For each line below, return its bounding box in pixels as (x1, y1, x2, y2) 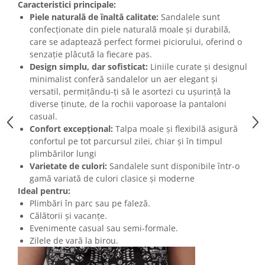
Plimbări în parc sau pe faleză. (30, 198, 150, 209)
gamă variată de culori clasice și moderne (30, 173, 195, 185)
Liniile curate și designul (148, 61, 247, 73)
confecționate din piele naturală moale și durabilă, (30, 24, 231, 35)
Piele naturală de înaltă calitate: (30, 11, 159, 23)
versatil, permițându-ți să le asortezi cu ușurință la (30, 86, 231, 98)
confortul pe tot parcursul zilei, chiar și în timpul (30, 135, 222, 147)
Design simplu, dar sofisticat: (30, 61, 148, 73)
